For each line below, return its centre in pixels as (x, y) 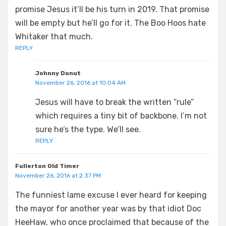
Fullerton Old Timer (47, 166)
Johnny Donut (58, 73)
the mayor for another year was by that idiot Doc (108, 208)
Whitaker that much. (54, 36)
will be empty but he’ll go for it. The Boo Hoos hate (110, 23)
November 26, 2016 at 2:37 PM (58, 175)
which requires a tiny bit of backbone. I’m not (121, 116)
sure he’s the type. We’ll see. (88, 129)
